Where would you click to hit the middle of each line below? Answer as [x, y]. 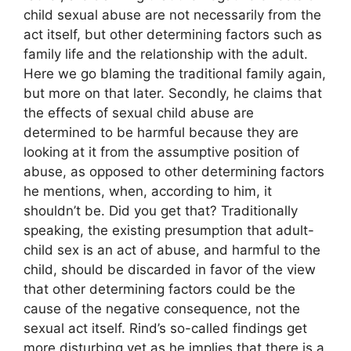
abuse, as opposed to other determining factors [174, 172]
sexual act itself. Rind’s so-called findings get [165, 329]
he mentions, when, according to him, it [148, 192]
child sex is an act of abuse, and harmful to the [172, 250]
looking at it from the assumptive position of [161, 152]
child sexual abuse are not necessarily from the [172, 15]
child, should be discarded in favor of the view [170, 270]
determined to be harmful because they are [161, 133]
